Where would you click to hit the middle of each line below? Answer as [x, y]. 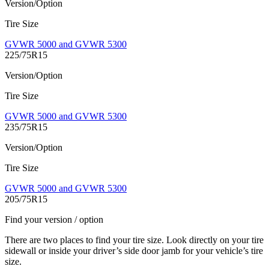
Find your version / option [54, 220]
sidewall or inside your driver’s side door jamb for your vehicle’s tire [134, 251]
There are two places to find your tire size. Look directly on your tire [134, 240]
